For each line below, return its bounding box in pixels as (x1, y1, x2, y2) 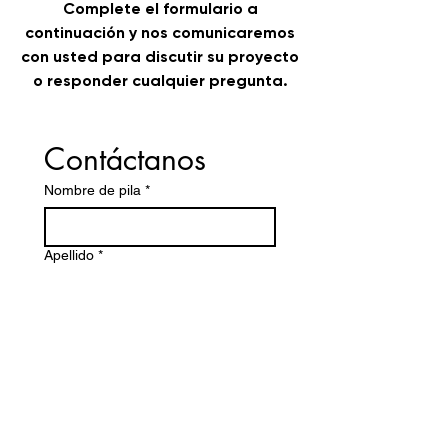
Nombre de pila (44, 182, 141, 198)
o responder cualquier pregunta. (32, 71, 288, 90)
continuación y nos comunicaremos (25, 23, 295, 42)
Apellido (44, 247, 94, 263)
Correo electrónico (44, 377, 161, 393)
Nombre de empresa (44, 312, 175, 328)
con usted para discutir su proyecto (21, 47, 299, 66)
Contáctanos (44, 139, 206, 179)
